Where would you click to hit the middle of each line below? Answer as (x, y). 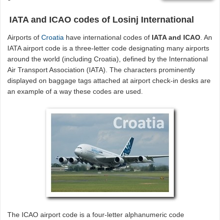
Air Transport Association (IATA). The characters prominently (101, 70)
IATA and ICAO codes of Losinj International (101, 20)
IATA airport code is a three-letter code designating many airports (109, 48)
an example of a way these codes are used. (75, 92)
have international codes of (108, 38)
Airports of (25, 38)
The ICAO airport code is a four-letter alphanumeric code (96, 215)
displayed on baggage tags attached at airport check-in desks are (109, 81)
